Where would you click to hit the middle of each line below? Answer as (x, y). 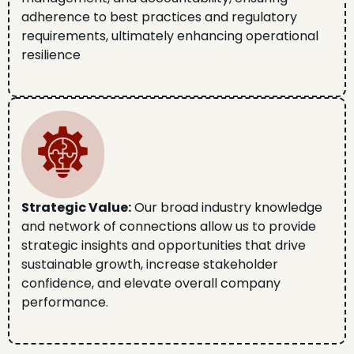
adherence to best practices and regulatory (159, 17)
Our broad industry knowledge (227, 208)
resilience (51, 55)
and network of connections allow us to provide (169, 227)
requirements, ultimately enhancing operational (170, 36)
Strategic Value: (76, 208)
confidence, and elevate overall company (151, 284)
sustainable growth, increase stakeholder (150, 265)
